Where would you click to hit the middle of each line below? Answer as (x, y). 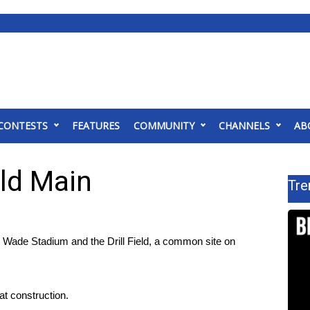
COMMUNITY (164, 126)
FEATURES (96, 126)
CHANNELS (244, 126)
